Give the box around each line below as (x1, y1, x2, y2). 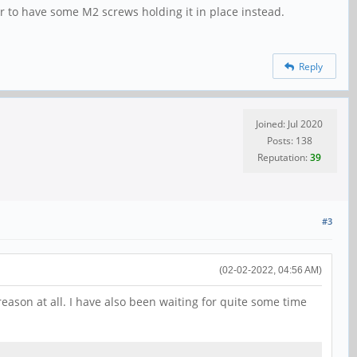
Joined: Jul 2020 (256, 117, 323, 131)
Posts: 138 (266, 134, 312, 148)
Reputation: (257, 151, 310, 165)
